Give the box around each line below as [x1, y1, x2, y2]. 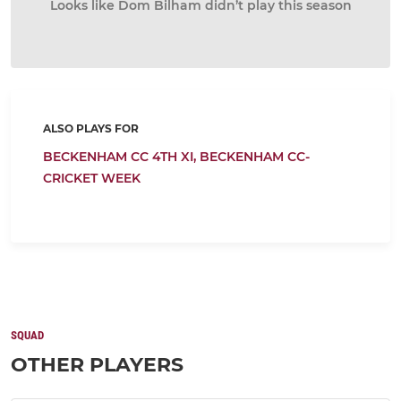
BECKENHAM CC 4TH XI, [43, 149, 200, 165]
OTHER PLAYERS [11, 353, 183, 377]
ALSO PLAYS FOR [43, 122, 139, 135]
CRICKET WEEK [43, 170, 141, 186]
